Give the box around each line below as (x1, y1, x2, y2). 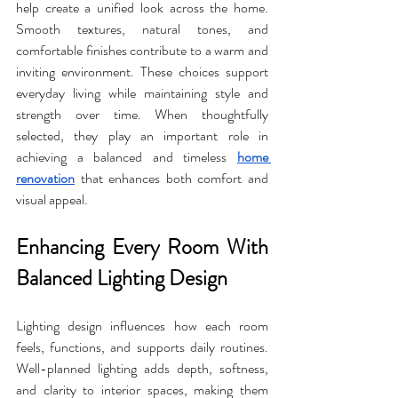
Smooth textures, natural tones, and (16, 19, 268, 40)
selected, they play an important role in (16, 125, 268, 147)
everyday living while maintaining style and (16, 83, 268, 104)
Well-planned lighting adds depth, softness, (16, 358, 268, 379)
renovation (16, 168, 75, 189)
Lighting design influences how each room (16, 315, 268, 337)
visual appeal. (16, 189, 88, 211)
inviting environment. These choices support (16, 61, 268, 83)
